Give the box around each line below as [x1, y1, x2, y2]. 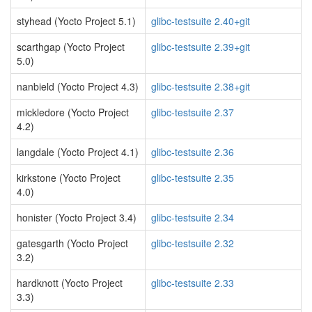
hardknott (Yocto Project [17, 276, 123, 290]
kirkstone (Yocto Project [17, 171, 120, 185]
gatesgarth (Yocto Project [17, 236, 128, 250]
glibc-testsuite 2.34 [151, 210, 234, 224]
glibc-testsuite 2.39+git [151, 40, 250, 54]
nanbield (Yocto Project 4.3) [17, 79, 139, 93]
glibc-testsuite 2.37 [151, 105, 234, 119]
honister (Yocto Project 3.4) [17, 210, 136, 224]
